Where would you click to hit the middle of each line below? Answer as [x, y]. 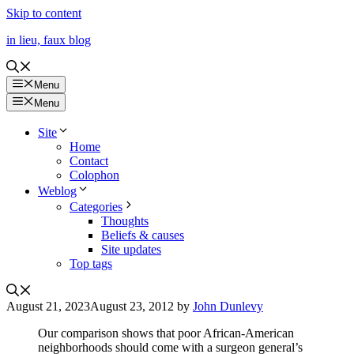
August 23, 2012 [132, 306]
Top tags [91, 263]
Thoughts [125, 220]
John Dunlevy [228, 306]
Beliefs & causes [143, 235]
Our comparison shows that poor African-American [166, 333]
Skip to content [44, 13]
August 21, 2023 [48, 306]
